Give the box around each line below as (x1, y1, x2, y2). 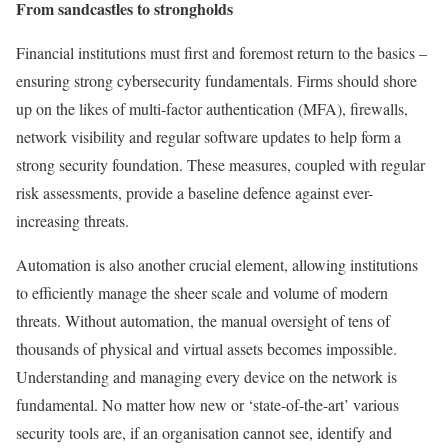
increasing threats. (16, 209, 129, 231)
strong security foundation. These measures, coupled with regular (16, 153, 425, 175)
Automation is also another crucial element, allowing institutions (16, 253, 418, 275)
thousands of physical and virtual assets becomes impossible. (16, 337, 397, 359)
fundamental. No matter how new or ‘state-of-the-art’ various (16, 393, 399, 415)
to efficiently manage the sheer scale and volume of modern (16, 281, 388, 303)
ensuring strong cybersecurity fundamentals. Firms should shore (16, 69, 417, 91)
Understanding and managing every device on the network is (16, 365, 397, 387)
